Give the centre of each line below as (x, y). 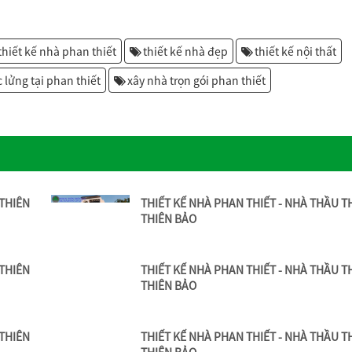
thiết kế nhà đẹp (185, 51)
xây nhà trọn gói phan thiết (196, 81)
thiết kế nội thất (295, 51)
